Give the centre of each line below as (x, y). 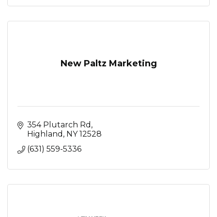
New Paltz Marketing (108, 63)
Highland (45, 134)
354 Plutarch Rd (59, 125)
